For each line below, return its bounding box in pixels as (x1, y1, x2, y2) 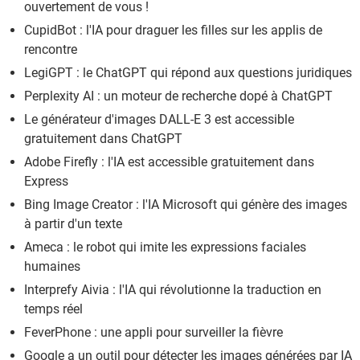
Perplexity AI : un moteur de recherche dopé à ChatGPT (24, 88, 333, 104)
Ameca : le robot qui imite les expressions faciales (24, 239, 306, 256)
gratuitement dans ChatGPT (24, 131, 182, 147)
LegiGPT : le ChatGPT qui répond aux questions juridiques (24, 65, 352, 81)
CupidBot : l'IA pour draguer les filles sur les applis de (24, 22, 322, 39)
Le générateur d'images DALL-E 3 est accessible (24, 112, 294, 128)
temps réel (24, 301, 83, 317)
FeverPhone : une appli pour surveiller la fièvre (24, 325, 283, 341)
